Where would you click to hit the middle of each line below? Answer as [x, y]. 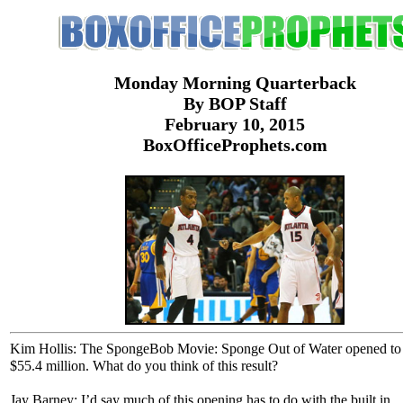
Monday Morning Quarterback [235, 83]
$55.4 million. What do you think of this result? [144, 367]
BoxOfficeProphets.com [235, 145]
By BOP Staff [235, 104]
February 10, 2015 [235, 125]
